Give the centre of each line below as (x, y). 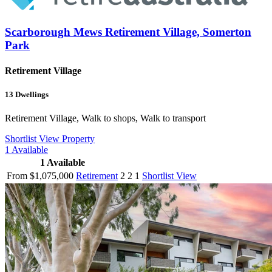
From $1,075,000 (40, 176)
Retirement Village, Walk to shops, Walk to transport (105, 118)
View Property (67, 139)
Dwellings (31, 94)
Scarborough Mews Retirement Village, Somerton (128, 32)
